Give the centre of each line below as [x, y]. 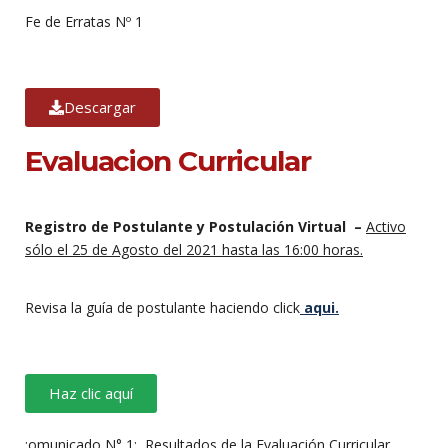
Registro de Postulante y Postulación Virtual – [195, 226]
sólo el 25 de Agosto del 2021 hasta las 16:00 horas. [194, 249]
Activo [386, 226]
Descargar [100, 106]
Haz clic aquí [91, 392]
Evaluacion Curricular [168, 160]
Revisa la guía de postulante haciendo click [162, 307]
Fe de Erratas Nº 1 [84, 21]
